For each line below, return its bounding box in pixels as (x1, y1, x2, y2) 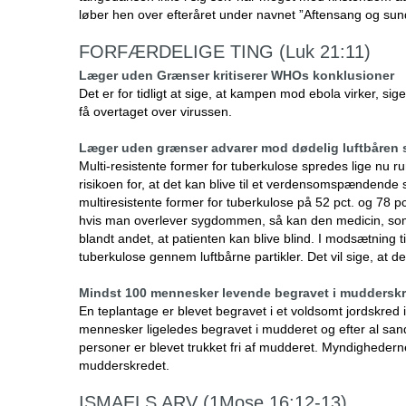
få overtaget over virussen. (79, 104, 232, 119)
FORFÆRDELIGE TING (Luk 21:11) (79, 42, 371, 62)
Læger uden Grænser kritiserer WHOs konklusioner (79, 68, 394, 82)
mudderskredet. (79, 358, 169, 372)
